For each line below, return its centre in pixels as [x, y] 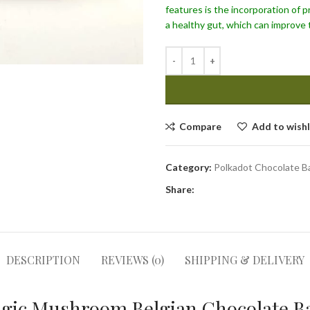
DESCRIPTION [43, 259]
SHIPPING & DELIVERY [244, 259]
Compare [201, 126]
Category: [189, 167]
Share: [180, 189]
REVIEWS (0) [132, 259]
